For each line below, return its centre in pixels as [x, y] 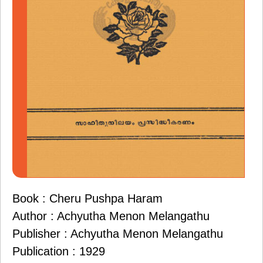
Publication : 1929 [59, 252]
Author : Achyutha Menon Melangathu [111, 216]
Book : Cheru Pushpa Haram [87, 199]
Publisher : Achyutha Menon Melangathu [118, 234]
